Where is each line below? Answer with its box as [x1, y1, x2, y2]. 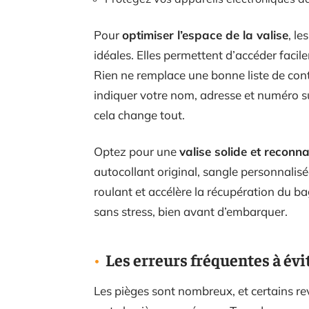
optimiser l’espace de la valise [122, 28, 288, 42]
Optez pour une [94, 144, 179, 159]
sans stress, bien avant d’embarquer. [94, 204, 288, 219]
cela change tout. [94, 108, 185, 122]
